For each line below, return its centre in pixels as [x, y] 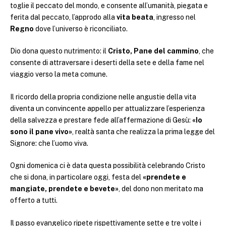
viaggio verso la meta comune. [59, 74]
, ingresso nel [175, 17]
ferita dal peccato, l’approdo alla [63, 17]
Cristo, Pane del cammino [153, 51]
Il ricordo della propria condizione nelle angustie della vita [103, 97]
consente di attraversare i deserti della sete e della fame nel [107, 63]
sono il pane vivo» [41, 131]
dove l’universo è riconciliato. [81, 29]
